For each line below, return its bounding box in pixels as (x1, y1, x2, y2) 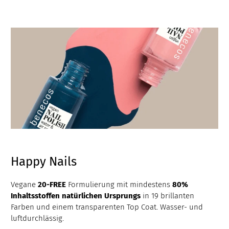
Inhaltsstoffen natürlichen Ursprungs (11, 191, 141, 200)
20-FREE (38, 179, 66, 189)
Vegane (11, 179, 38, 189)
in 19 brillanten (141, 191, 195, 200)
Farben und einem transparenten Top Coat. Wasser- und (11, 202, 203, 212)
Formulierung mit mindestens (66, 179, 173, 189)
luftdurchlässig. (11, 213, 64, 223)
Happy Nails (11, 154, 77, 169)
